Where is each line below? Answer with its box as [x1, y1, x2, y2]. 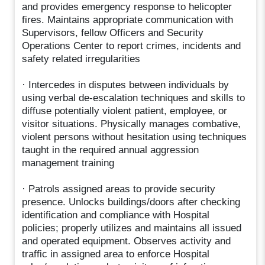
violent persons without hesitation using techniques [22, 131, 247, 143]
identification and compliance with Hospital [22, 209, 210, 221]
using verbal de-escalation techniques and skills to [22, 92, 245, 104]
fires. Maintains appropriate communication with [22, 14, 234, 25]
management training [22, 157, 115, 169]
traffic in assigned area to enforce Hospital [22, 248, 210, 260]
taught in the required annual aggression [22, 144, 199, 156]
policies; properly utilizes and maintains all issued [22, 222, 242, 234]
